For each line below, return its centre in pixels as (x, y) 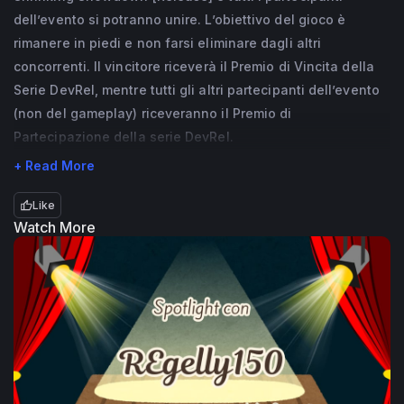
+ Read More (54, 165)
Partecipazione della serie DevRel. (124, 137)
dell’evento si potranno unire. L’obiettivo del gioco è (180, 19)
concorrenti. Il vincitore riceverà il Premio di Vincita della (194, 66)
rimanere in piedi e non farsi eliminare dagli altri (168, 43)
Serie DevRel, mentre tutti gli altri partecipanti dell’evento (197, 90)
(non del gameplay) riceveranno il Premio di (153, 113)
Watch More (55, 227)
